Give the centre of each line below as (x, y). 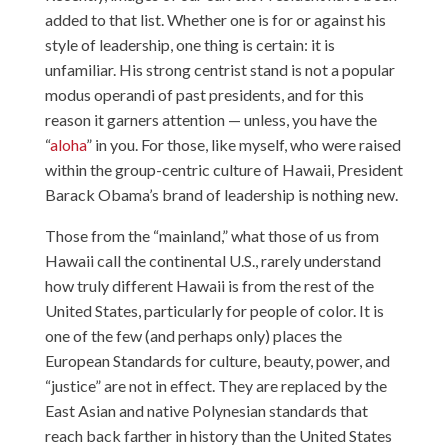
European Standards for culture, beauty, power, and (217, 360)
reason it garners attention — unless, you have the (210, 119)
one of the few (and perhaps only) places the (193, 335)
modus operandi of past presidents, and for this (204, 94)
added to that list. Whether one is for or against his (215, 19)
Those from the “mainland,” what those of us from (211, 235)
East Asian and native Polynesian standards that (206, 410)
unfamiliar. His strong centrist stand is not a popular (219, 69)
